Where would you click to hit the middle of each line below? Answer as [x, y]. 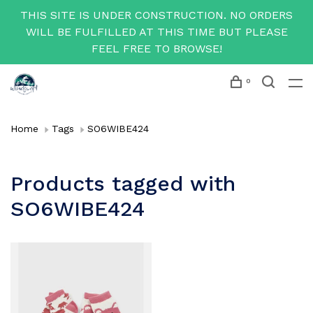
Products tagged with [123, 183]
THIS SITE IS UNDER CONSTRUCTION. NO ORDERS [156, 15]
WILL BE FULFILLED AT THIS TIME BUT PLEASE [156, 32]
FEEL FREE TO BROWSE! [156, 49]
